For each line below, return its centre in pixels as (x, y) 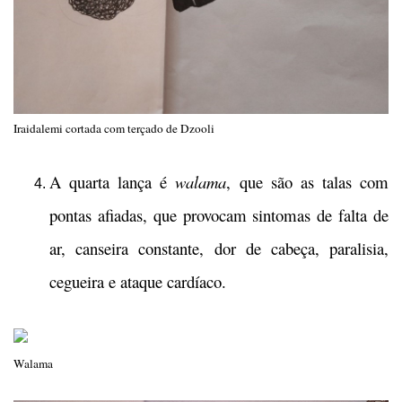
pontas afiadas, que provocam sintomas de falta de (219, 215)
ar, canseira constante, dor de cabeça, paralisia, (219, 249)
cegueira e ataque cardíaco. (138, 282)
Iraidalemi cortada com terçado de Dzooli (114, 129)
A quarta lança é (113, 182)
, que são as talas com (308, 182)
